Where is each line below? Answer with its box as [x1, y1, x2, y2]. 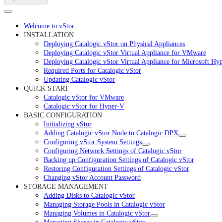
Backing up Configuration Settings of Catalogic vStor [44, 156, 194, 164]
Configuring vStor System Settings [44, 138, 142, 146]
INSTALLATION [24, 31, 74, 39]
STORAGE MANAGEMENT [24, 182, 108, 190]
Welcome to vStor [24, 22, 74, 30]
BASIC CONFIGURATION [24, 111, 102, 119]
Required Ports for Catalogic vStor [44, 66, 141, 74]
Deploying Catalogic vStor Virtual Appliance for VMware [44, 49, 206, 56]
